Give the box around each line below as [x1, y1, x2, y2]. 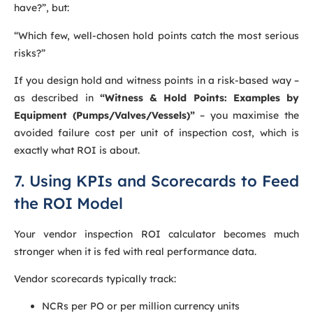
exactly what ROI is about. [14, 144, 140, 157]
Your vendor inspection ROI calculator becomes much [14, 227, 299, 240]
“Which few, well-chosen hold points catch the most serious [14, 29, 299, 42]
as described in [14, 92, 100, 105]
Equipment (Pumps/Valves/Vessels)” [14, 109, 195, 122]
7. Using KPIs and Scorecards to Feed [14, 170, 299, 191]
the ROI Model [14, 193, 123, 213]
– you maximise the [194, 109, 300, 122]
